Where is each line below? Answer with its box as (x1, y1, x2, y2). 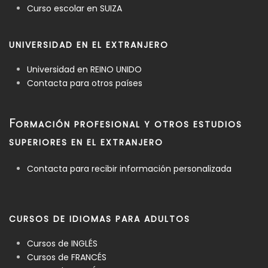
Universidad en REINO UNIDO (27, 63, 142, 75)
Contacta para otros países (27, 77, 142, 89)
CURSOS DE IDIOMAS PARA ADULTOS (9, 212, 190, 225)
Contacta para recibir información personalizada (27, 162, 232, 175)
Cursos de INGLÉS (27, 237, 98, 249)
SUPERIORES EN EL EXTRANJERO (9, 136, 163, 148)
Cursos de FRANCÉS (27, 251, 106, 263)
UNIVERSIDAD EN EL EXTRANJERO (9, 38, 169, 51)
